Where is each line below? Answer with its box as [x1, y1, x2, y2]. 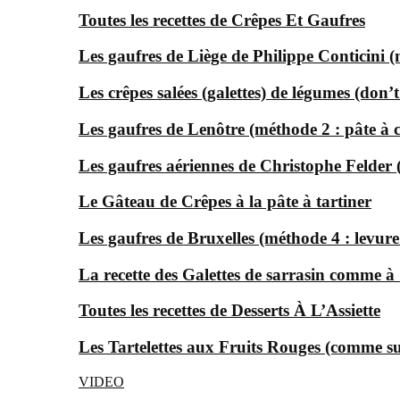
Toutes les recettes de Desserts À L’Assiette [79, 301, 380, 321]
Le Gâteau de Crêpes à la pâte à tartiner [79, 192, 371, 212]
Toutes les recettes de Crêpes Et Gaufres [79, 10, 365, 29]
